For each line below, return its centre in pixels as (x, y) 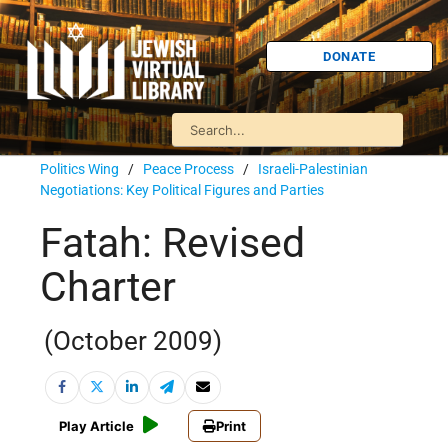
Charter (108, 287)
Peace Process (188, 169)
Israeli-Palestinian (313, 169)
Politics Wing (79, 169)
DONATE (349, 56)
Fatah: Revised (172, 243)
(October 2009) (133, 341)
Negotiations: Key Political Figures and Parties (182, 190)
